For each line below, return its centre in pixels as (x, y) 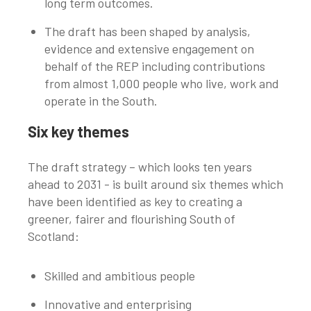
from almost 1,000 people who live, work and (162, 84)
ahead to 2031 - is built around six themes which (155, 184)
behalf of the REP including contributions (155, 66)
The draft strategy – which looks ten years (140, 167)
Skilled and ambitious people (120, 276)
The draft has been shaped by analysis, (148, 32)
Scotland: (58, 236)
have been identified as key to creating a (135, 202)
